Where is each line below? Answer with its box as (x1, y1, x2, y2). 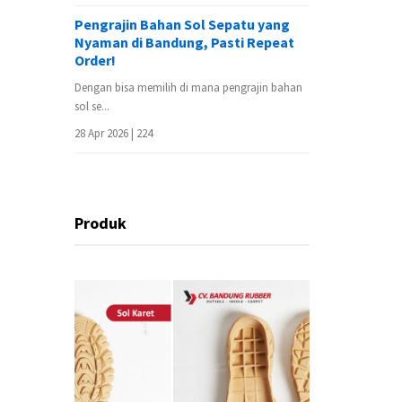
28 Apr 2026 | (74, 125, 136, 141)
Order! (74, 50, 116, 69)
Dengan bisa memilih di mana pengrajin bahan (74, 79, 302, 95)
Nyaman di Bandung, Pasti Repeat (74, 32, 294, 51)
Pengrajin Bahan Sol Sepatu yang (74, 14, 290, 33)
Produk (74, 212, 127, 233)
